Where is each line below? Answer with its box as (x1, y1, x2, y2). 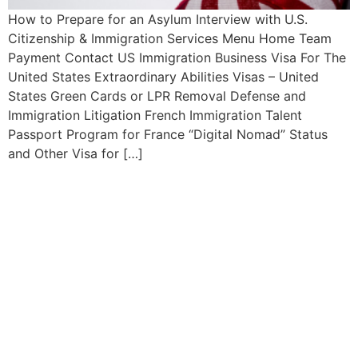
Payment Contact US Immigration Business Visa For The (8, 49, 346, 66)
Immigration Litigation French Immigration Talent (8, 106, 302, 123)
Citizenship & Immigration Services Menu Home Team (8, 30, 332, 46)
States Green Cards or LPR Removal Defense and (8, 87, 306, 104)
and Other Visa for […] (8, 145, 143, 161)
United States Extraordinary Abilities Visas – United (8, 68, 319, 85)
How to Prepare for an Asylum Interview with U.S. (8, 10, 308, 27)
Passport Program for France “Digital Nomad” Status (8, 125, 328, 142)
